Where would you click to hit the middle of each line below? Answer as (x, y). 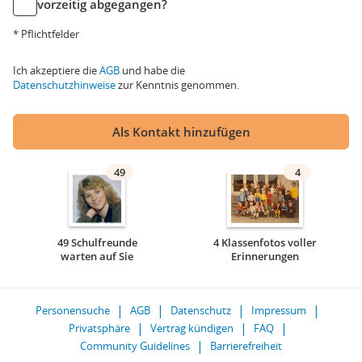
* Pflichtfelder (46, 34)
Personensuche (73, 310)
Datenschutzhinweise (64, 85)
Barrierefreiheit (246, 346)
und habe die (152, 70)
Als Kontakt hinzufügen (181, 132)
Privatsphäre (99, 328)
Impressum (279, 310)
